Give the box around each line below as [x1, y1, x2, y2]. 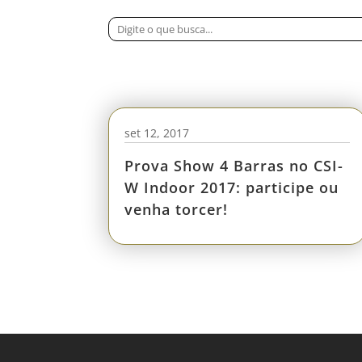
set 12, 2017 [124, 124, 190, 141]
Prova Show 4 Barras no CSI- [124, 155, 344, 175]
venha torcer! [124, 199, 229, 219]
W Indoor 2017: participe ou [124, 177, 339, 197]
